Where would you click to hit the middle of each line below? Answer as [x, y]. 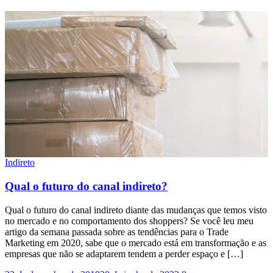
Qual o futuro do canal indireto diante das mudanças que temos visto [136, 210]
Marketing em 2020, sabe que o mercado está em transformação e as [136, 243]
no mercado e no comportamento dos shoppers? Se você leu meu [129, 221]
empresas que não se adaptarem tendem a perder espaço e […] [124, 253]
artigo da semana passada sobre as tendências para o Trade [117, 232]
